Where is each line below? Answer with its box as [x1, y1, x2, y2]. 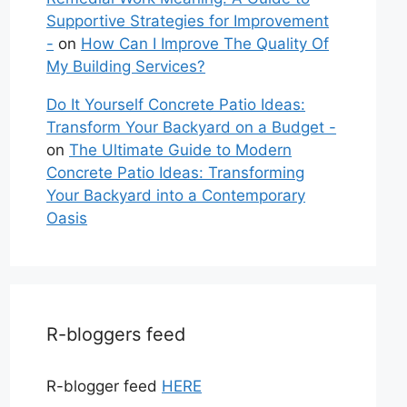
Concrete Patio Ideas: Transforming [46, 164, 305, 183]
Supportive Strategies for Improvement [46, 12, 330, 31]
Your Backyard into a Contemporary [46, 186, 306, 205]
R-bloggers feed [46, 323, 186, 346]
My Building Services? [46, 57, 206, 76]
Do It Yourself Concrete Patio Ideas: [46, 95, 306, 114]
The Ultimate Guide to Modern [69, 141, 293, 160]
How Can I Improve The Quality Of [81, 35, 330, 54]
